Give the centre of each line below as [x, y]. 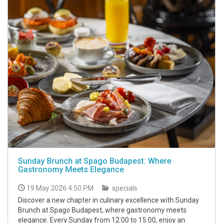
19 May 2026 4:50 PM [60, 188]
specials [124, 188]
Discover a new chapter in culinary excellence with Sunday [109, 200]
